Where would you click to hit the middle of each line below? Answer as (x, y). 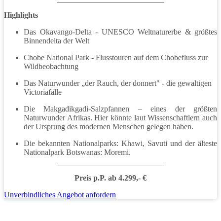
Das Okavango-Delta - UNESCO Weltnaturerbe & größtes (120, 32)
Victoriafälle (43, 92)
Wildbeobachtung (51, 66)
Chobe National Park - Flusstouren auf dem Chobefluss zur (116, 57)
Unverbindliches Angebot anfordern (60, 194)
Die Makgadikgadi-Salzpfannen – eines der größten (120, 109)
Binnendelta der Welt (56, 40)
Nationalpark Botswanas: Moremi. (77, 152)
